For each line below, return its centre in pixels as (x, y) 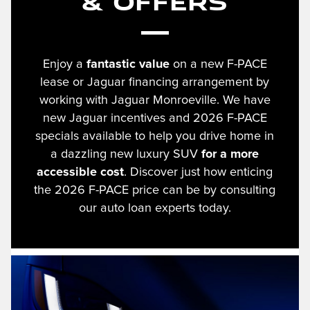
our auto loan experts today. (155, 209)
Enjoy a (64, 65)
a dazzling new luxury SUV (126, 155)
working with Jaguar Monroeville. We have (155, 101)
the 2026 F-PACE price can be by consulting (155, 191)
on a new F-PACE (218, 65)
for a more (230, 155)
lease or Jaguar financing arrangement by (155, 83)
